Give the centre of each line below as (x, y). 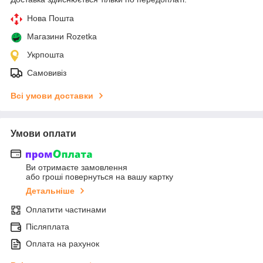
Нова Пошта (50, 18)
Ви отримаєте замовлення (77, 168)
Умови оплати (43, 133)
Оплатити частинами (66, 210)
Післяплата (48, 227)
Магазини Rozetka (62, 36)
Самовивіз (47, 73)
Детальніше (50, 191)
